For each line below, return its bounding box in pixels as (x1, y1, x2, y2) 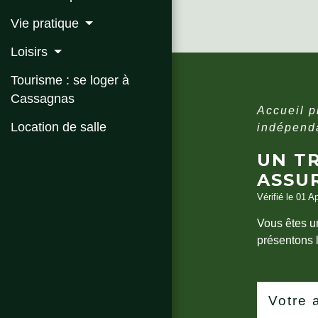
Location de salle (11, 120, 106, 135)
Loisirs (11, 45, 51, 60)
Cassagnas (11, 92, 75, 106)
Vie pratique (11, 16, 82, 31)
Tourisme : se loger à (11, 73, 129, 88)
